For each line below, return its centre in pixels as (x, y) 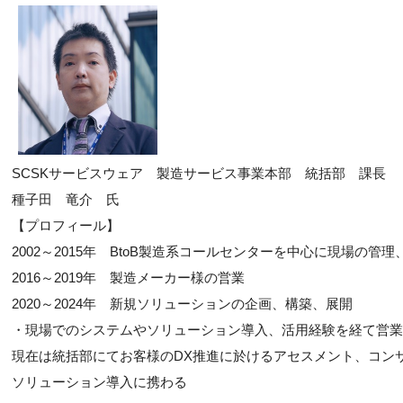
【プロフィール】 (66, 225)
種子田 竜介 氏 (66, 199)
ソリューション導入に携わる (99, 382)
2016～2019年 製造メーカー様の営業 (128, 278)
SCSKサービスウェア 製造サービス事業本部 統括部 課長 (199, 173)
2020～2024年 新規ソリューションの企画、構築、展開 (182, 304)
